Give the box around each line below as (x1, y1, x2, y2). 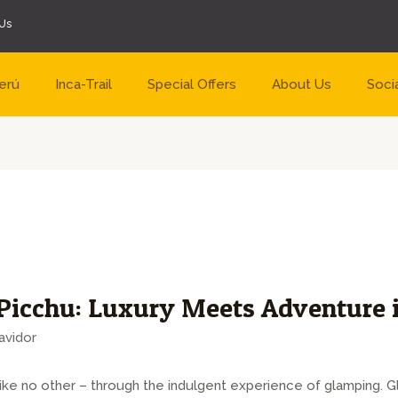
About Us (271, 76, 331, 92)
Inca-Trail (54, 76, 112, 92)
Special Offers (147, 76, 236, 92)
